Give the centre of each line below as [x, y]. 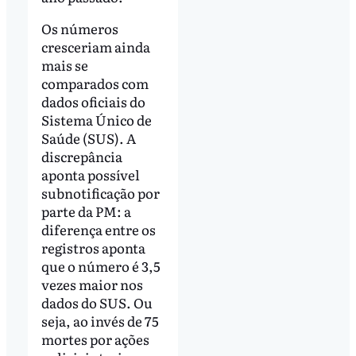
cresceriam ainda [95, 46]
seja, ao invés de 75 [100, 320]
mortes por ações [95, 339]
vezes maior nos [92, 284]
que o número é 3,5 [101, 265]
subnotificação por [100, 192]
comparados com [95, 83]
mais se [64, 64]
